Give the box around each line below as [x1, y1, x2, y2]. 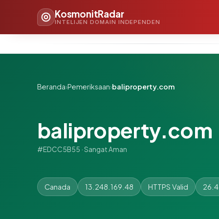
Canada [44, 182, 70, 191]
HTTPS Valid [148, 182, 188, 191]
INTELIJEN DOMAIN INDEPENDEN [55, 18, 160, 25]
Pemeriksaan [67, 82, 110, 91]
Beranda [37, 82, 66, 91]
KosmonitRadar [55, 7, 124, 20]
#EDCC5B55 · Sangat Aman [37, 145, 127, 153]
